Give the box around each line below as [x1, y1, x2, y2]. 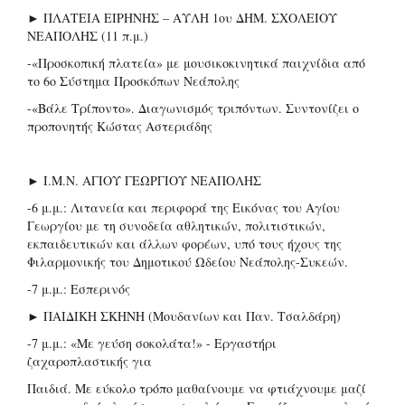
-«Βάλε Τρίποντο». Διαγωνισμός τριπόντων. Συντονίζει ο [27, 99, 359, 117]
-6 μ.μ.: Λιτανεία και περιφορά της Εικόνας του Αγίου [27, 198, 340, 216]
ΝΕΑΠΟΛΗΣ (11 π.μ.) [27, 26, 148, 44]
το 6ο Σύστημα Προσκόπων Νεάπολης [27, 71, 240, 89]
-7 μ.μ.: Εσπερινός [27, 279, 130, 297]
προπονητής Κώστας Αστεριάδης [27, 117, 212, 135]
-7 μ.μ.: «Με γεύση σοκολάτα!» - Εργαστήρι [27, 334, 277, 352]
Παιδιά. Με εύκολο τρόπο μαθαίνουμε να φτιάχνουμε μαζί [27, 379, 366, 397]
